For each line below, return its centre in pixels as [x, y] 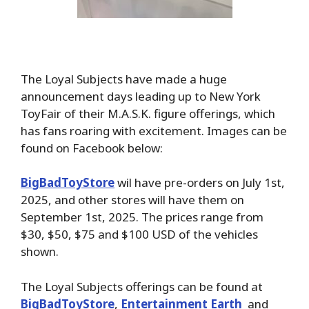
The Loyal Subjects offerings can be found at [142, 286]
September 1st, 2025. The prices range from [142, 217]
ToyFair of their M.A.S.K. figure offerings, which [148, 113]
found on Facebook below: [92, 148]
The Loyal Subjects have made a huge [124, 79]
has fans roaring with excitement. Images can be [154, 130]
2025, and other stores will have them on [132, 200]
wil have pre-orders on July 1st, [200, 183]
